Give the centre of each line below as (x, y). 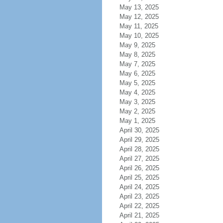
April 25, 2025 (139, 177)
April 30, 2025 (139, 130)
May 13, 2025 (139, 7)
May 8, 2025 (137, 55)
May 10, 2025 (139, 36)
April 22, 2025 (139, 206)
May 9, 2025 (137, 45)
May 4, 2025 (137, 92)
